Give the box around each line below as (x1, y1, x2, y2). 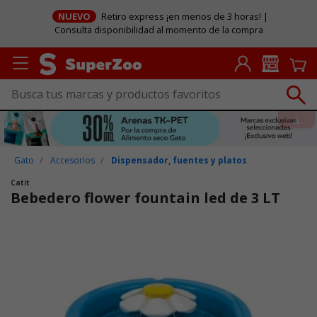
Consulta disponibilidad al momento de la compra (54, 23, 263, 37)
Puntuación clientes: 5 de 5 (11, 223, 137, 237)
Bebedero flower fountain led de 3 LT (11, 188, 280, 207)
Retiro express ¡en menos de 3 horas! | (99, 10, 269, 23)
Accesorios (50, 154, 96, 166)
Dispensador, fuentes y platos (111, 154, 248, 166)
